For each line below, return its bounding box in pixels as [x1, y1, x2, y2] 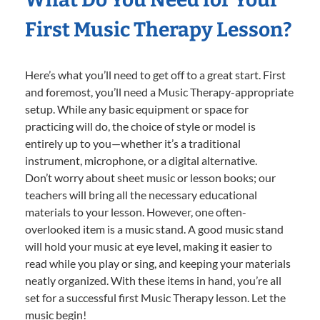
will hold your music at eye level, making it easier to [25, 239, 272, 253]
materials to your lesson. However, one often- [25, 204, 246, 219]
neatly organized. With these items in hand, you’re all [25, 273, 281, 287]
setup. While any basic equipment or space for [25, 101, 249, 116]
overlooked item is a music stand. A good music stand [25, 221, 284, 236]
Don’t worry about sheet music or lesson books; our [25, 170, 276, 184]
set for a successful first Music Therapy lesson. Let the [25, 290, 286, 304]
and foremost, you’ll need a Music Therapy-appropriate [25, 84, 294, 99]
